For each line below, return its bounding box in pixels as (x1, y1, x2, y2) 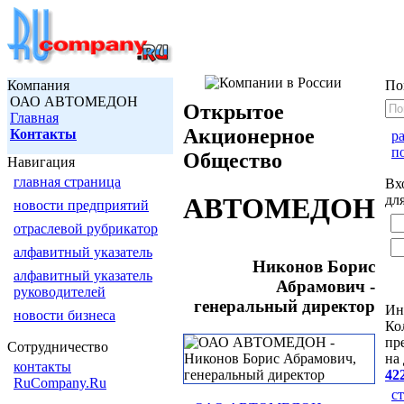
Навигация (7, 154, 75, 170)
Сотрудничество (7, 339, 108, 354)
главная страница (14, 174, 121, 189)
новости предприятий (14, 197, 149, 213)
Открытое (183, 100, 284, 124)
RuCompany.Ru (14, 375, 106, 390)
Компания (7, 78, 69, 93)
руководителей (14, 284, 106, 299)
